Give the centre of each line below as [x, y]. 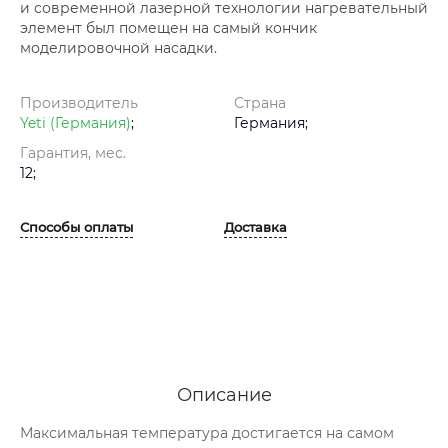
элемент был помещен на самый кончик [168, 27]
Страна [260, 102]
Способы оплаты [76, 226]
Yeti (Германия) [75, 122]
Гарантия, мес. [73, 152]
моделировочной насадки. [120, 47]
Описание [224, 394]
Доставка [255, 226]
